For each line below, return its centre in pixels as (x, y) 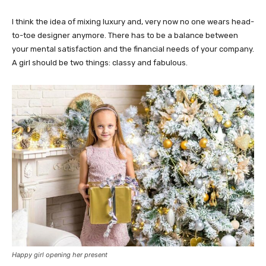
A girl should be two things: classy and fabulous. (100, 62)
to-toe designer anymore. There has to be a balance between (125, 35)
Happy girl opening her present (60, 254)
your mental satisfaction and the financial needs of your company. (133, 49)
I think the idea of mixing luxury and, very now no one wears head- (133, 21)
